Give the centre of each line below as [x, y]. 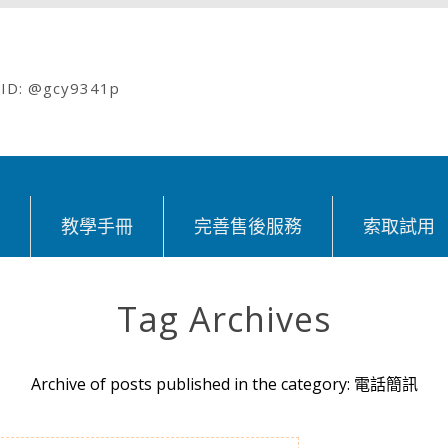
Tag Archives [224, 319]
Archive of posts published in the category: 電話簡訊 [224, 384]
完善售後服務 [248, 226]
